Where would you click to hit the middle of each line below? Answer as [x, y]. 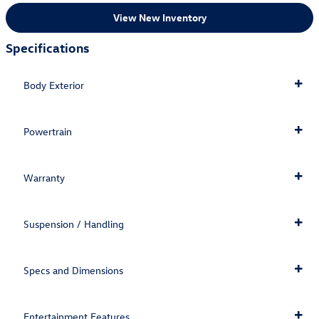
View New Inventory [159, 18]
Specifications [47, 47]
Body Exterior [54, 85]
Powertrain [48, 132]
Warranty [44, 178]
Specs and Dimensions [73, 271]
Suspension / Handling [74, 224]
